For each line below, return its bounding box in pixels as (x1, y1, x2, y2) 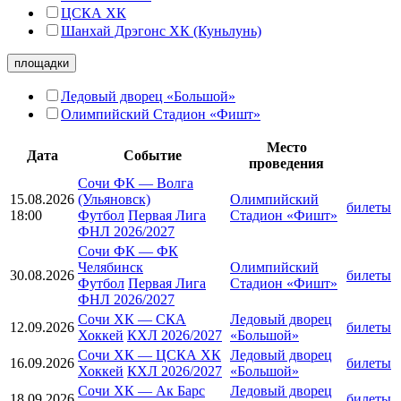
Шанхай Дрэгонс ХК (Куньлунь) (61, 22, 261, 38)
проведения (249, 155, 324, 171)
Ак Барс (156, 382, 205, 398)
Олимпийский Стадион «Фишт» (61, 106, 260, 122)
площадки (14, 55, 69, 70)
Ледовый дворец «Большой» (61, 88, 235, 104)
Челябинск (78, 259, 143, 275)
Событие (123, 147, 182, 163)
